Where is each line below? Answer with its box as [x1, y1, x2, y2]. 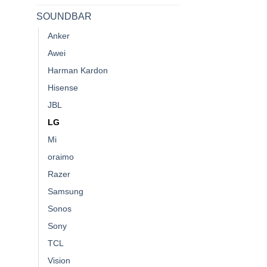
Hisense [48, 82, 78, 92]
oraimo [48, 151, 74, 162]
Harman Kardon [48, 65, 108, 75]
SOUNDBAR [36, 11, 92, 21]
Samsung [48, 186, 83, 196]
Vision [48, 255, 70, 265]
